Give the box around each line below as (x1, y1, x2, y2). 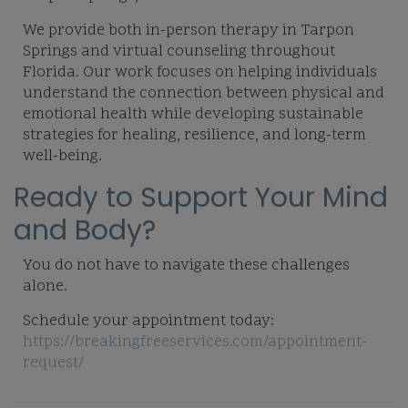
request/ (23, 352, 84, 375)
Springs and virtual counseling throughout (23, 41, 335, 64)
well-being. (23, 146, 102, 168)
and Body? (14, 211, 156, 250)
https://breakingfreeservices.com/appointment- (23, 331, 367, 354)
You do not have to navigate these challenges (23, 255, 350, 278)
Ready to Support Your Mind (14, 178, 388, 218)
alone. (23, 276, 67, 299)
